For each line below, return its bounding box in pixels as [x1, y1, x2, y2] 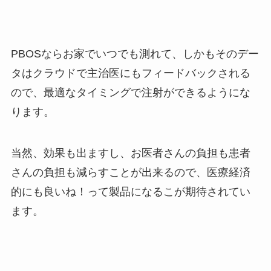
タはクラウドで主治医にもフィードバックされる [10, 67, 250, 79]
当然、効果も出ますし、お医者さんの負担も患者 [10, 146, 250, 159]
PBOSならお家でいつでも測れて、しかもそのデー [10, 47, 259, 60]
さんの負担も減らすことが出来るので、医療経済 [10, 166, 250, 178]
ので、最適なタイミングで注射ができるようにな [10, 86, 250, 99]
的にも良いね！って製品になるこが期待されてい [10, 185, 250, 198]
